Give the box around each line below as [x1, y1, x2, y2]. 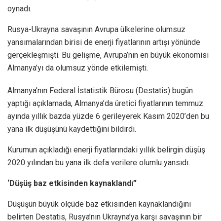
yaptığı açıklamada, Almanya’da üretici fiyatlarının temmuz [7, 98, 203, 108]
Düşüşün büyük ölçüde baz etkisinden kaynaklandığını [7, 199, 191, 209]
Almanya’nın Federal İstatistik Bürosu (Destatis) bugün [7, 85, 193, 95]
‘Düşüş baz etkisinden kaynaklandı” [7, 178, 137, 188]
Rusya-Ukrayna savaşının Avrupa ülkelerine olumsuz [7, 24, 185, 34]
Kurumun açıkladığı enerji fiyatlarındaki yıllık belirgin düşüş [7, 145, 205, 154]
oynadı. [7, 3, 32, 13]
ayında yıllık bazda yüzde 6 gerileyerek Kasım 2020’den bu [7, 111, 209, 121]
